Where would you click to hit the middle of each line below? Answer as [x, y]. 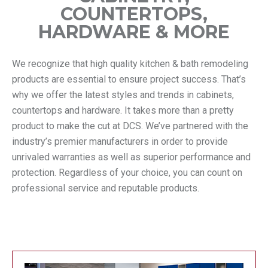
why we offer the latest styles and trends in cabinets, [123, 95]
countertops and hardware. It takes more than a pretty [123, 111]
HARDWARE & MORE [134, 32]
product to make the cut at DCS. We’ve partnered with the [130, 126]
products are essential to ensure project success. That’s [129, 80]
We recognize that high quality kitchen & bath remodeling [130, 64]
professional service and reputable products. [106, 188]
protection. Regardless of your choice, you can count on [127, 173]
